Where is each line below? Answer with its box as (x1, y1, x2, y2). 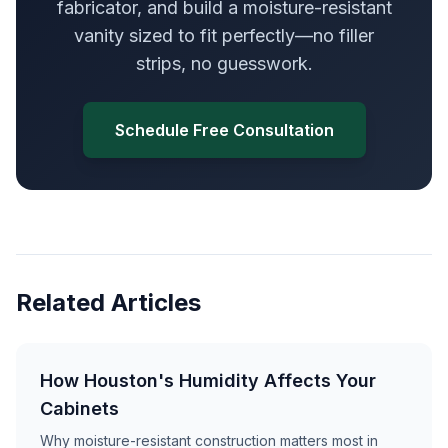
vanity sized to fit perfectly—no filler (74, 25, 374, 46)
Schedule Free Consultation (114, 120, 334, 140)
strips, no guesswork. (135, 53, 313, 74)
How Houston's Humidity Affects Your (40, 370, 376, 391)
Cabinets (40, 398, 119, 419)
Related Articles (16, 288, 201, 317)
